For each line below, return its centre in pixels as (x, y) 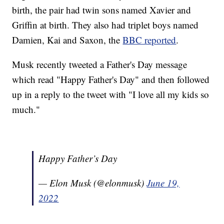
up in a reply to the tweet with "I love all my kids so (111, 94)
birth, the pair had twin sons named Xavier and (102, 9)
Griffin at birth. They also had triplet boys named (105, 24)
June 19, (163, 182)
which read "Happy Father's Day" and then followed (111, 79)
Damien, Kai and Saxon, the (67, 39)
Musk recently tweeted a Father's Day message (100, 64)
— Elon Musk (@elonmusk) (93, 182)
